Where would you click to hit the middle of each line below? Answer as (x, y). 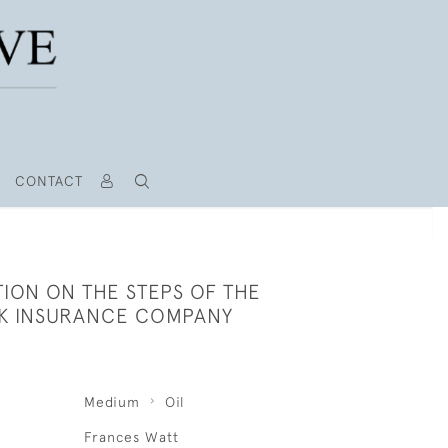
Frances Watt (131, 437)
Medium (111, 402)
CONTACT (48, 181)
